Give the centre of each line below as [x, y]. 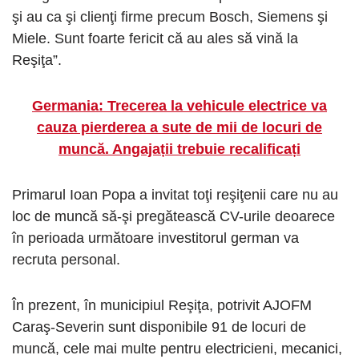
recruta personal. [66, 260]
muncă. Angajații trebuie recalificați [179, 149]
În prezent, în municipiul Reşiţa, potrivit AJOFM [162, 306]
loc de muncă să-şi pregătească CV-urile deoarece [173, 217]
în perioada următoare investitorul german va [155, 238]
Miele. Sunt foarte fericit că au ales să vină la [155, 39]
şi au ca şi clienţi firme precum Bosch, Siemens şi [170, 17]
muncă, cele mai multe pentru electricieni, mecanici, [177, 349]
